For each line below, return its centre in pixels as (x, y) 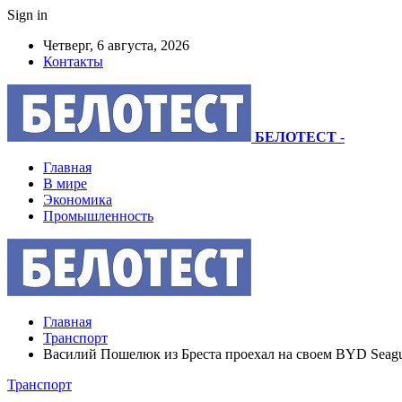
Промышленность (98, 216)
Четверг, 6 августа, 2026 (116, 45)
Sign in (27, 15)
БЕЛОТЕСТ (296, 137)
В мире (65, 184)
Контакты (73, 61)
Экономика (78, 200)
